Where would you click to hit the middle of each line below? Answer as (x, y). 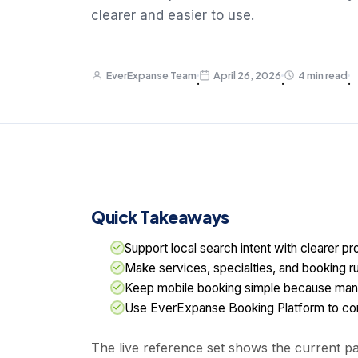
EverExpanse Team (151, 76)
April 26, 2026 (247, 76)
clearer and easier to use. (173, 16)
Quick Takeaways (160, 217)
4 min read (323, 76)
